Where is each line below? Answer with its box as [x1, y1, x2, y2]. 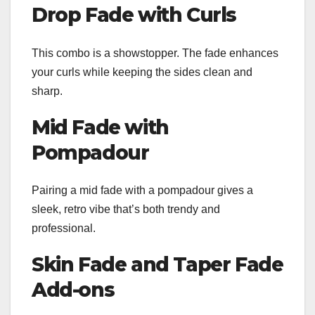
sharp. [32, 84, 63, 97]
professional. [32, 222, 96, 235]
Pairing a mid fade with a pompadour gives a [32, 184, 253, 197]
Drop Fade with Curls [32, 3, 236, 27]
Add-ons [32, 278, 115, 302]
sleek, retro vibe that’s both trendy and [32, 203, 220, 216]
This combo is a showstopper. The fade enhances [32, 46, 278, 59]
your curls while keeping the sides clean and [32, 65, 252, 78]
